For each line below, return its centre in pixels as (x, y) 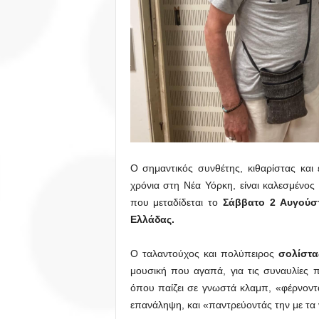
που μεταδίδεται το (177, 202)
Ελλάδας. (152, 219)
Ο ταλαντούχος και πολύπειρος (204, 253)
